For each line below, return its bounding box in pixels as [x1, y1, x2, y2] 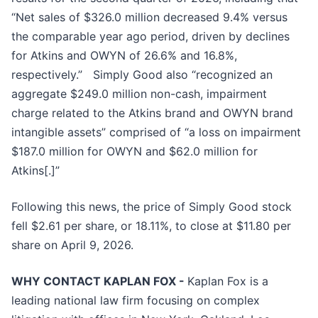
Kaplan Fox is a [187, 274, 268, 289]
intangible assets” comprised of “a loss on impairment [11, 125, 301, 140]
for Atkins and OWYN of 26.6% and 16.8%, [11, 48, 237, 63]
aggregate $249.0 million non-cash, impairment [11, 87, 267, 102]
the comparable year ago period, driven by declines [11, 29, 290, 44]
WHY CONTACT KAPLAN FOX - [11, 274, 187, 289]
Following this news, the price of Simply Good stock [11, 199, 292, 214]
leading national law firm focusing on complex [11, 293, 260, 308]
